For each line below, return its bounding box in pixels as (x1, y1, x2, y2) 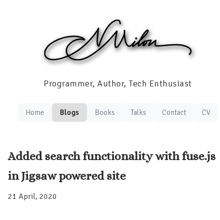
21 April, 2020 (8, 192, 57, 202)
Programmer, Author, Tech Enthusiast (44, 78, 192, 89)
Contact (162, 108, 186, 117)
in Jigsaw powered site (8, 169, 126, 183)
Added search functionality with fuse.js (8, 149, 216, 164)
